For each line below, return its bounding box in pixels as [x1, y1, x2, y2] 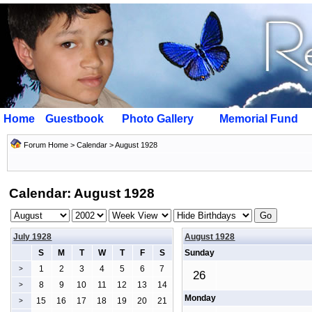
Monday [185, 293, 217, 303]
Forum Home [24, 141, 68, 149]
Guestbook [45, 113, 104, 125]
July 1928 [13, 232, 52, 242]
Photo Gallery [122, 113, 194, 125]
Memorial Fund [219, 113, 298, 125]
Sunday [185, 248, 215, 258]
